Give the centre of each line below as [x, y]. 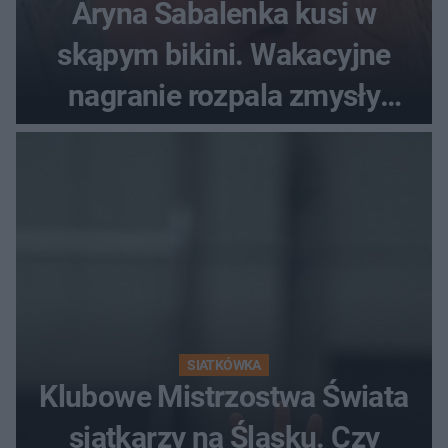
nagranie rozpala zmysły [224, 95]
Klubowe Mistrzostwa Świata [224, 396]
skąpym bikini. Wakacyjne [224, 54]
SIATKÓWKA [224, 364]
